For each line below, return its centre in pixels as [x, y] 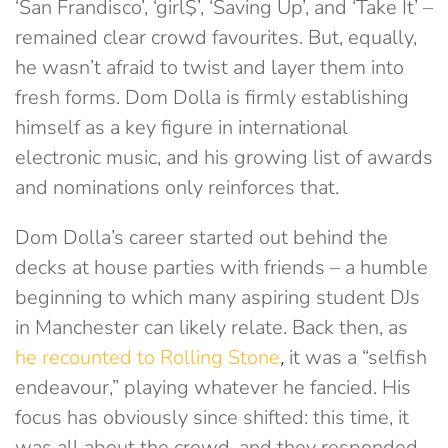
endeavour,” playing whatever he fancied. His [213, 387]
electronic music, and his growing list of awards [224, 157]
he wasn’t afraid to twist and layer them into [209, 67]
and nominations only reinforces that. [177, 187]
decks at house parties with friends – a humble [221, 267]
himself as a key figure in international [181, 127]
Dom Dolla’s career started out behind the [201, 237]
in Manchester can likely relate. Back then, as [211, 327]
